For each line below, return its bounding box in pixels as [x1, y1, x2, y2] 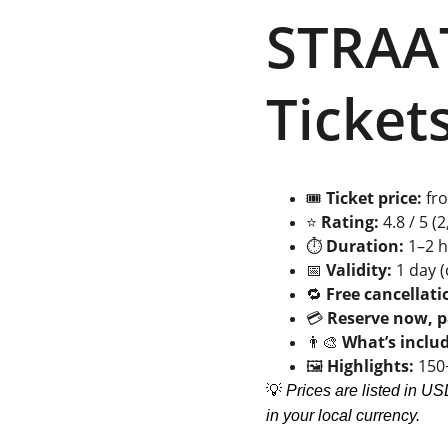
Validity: [325, 259, 392, 281]
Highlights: [326, 355, 414, 377]
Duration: [325, 235, 404, 257]
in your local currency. [265, 407, 420, 424]
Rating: [320, 211, 379, 233]
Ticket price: [325, 187, 422, 209]
